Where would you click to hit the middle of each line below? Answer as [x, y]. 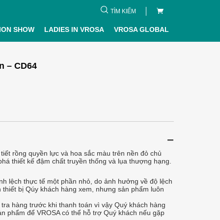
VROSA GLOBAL [141, 29]
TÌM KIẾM [123, 11]
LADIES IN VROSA [74, 29]
